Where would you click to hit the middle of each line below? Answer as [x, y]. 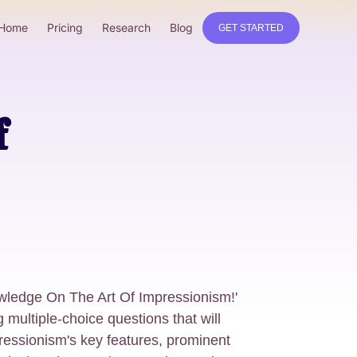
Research [126, 27]
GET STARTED [251, 27]
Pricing [65, 27]
